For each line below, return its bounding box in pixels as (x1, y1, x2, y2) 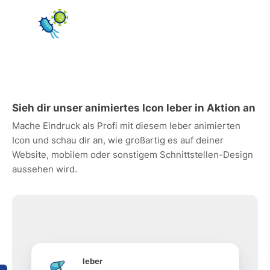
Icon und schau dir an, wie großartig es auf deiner (12, 134, 224, 146)
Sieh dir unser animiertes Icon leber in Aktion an (12, 102, 256, 114)
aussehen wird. (12, 163, 77, 175)
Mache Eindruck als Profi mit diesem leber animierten (12, 120, 240, 131)
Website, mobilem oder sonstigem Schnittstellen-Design (12, 149, 253, 160)
